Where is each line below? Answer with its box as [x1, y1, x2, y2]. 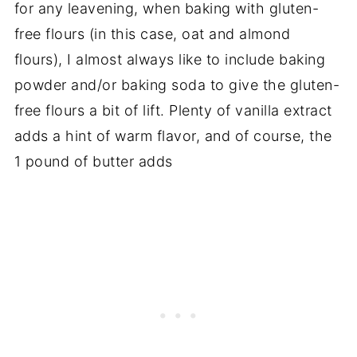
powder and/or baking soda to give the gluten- [14, 76, 340, 93]
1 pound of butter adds [14, 152, 173, 170]
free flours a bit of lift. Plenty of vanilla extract [14, 101, 332, 119]
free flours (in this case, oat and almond [14, 25, 291, 42]
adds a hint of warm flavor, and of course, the [14, 127, 332, 144]
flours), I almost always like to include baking [14, 50, 326, 68]
